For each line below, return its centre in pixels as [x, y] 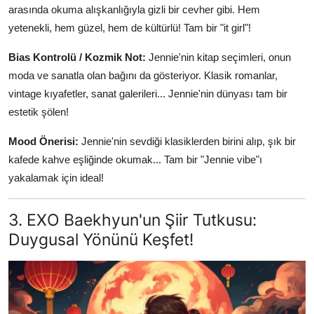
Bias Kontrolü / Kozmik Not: [77, 57]
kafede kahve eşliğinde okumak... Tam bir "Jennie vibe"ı [135, 160]
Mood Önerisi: [43, 142]
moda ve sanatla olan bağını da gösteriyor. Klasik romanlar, [143, 76]
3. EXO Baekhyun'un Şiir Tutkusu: [132, 220]
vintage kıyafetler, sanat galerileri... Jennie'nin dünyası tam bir [148, 94]
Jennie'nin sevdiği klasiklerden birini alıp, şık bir [187, 142]
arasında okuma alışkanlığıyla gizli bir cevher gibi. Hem [134, 10]
